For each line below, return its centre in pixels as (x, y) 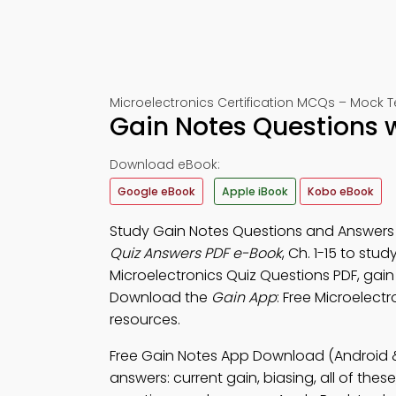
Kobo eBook (341, 191)
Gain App (244, 297)
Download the (160, 297)
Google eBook (156, 191)
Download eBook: (165, 164)
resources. (145, 320)
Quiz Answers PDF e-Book (196, 253)
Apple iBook (255, 191)
